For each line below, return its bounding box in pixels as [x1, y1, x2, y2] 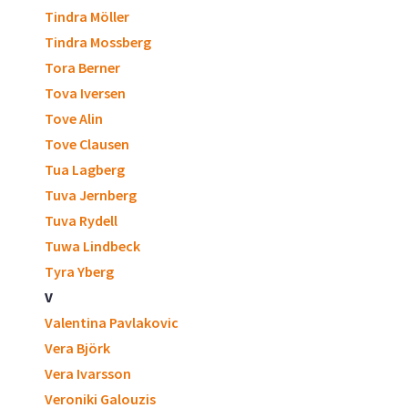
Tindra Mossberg [45, 33, 151, 51]
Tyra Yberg [45, 262, 114, 280]
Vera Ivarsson [45, 364, 131, 382]
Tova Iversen [45, 84, 126, 102]
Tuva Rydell [45, 211, 117, 229]
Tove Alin [45, 109, 103, 127]
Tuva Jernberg [45, 186, 137, 204]
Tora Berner [45, 58, 120, 76]
